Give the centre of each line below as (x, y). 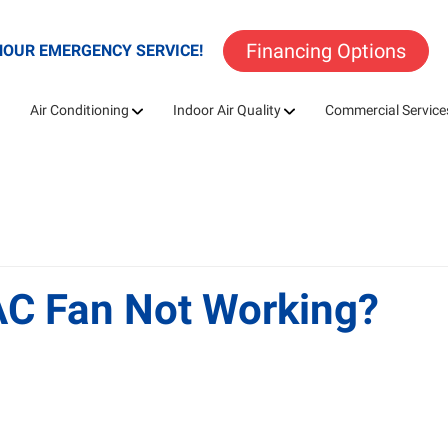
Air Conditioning (79, 110)
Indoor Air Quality (226, 110)
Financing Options (325, 51)
